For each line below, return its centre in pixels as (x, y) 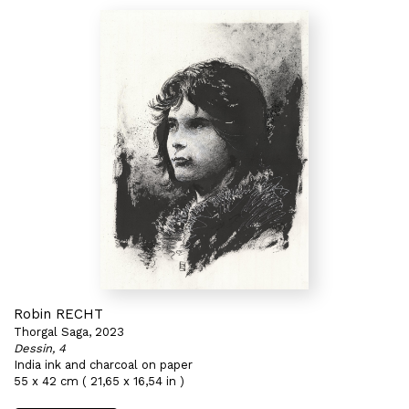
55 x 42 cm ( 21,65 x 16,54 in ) (99, 381)
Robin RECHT (58, 314)
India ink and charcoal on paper (103, 365)
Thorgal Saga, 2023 (69, 332)
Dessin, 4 (40, 348)
